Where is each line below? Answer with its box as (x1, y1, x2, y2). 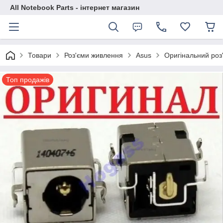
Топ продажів (6, 76, 49, 84)
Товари (28, 51, 51, 59)
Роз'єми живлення (64, 51, 123, 59)
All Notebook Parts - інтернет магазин (10, 3, 139, 11)
